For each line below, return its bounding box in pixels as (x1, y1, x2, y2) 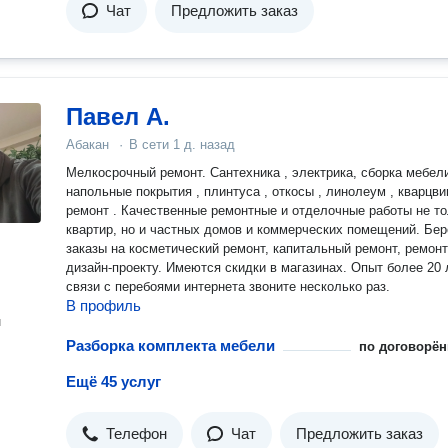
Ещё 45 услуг (66, 373, 161, 390)
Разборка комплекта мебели (66, 337, 275, 354)
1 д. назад (173, 137, 235, 152)
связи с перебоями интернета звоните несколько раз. (66, 279, 390, 294)
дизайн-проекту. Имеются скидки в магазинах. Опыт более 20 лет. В (66, 260, 166, 275)
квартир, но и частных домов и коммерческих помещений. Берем (66, 222, 424, 237)
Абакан (66, 137, 109, 152)
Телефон (106, 425, 167, 442)
